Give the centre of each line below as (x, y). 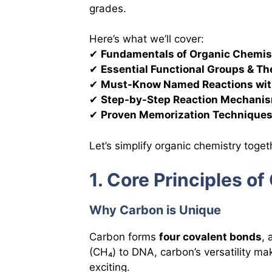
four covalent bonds (210, 237)
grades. (108, 8)
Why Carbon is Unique (155, 210)
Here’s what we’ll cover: (147, 39)
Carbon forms (124, 237)
